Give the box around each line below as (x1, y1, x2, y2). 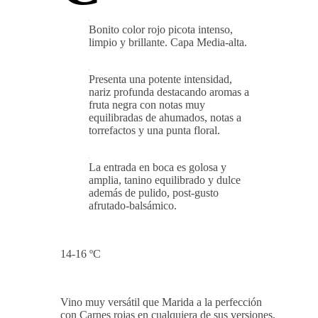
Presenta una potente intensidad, (89, 73, 232, 86)
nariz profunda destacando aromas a (89, 86, 249, 99)
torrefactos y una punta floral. (89, 124, 220, 137)
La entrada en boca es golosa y (89, 161, 226, 174)
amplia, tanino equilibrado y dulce (89, 174, 241, 187)
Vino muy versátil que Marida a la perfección (60, 296, 262, 309)
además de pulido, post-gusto (89, 187, 219, 199)
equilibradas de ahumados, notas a (89, 111, 241, 124)
